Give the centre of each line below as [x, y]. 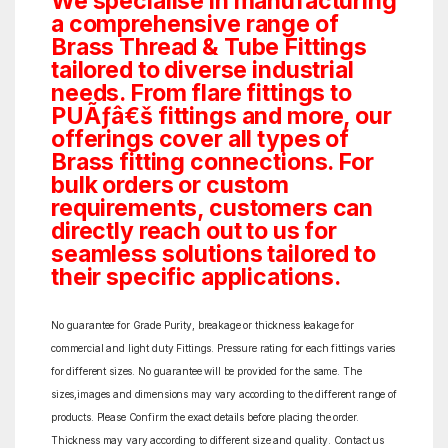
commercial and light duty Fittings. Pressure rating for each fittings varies [223, 347]
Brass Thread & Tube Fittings [209, 46]
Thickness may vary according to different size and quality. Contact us [217, 439]
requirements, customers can [212, 207]
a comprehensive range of [194, 23]
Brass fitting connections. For [212, 161]
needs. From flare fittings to [201, 92]
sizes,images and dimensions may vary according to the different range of [223, 393]
